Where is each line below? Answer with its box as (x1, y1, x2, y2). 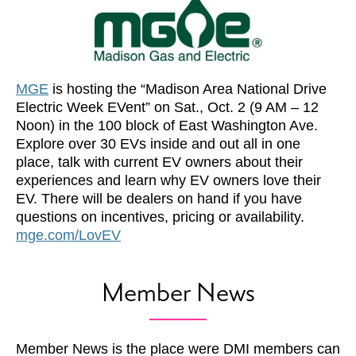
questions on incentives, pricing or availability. (16, 209, 304, 226)
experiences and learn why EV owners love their (16, 172, 321, 189)
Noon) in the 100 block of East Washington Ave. (16, 118, 318, 134)
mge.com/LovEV (16, 227, 121, 244)
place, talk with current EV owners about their (16, 154, 303, 171)
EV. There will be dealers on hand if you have (16, 191, 302, 207)
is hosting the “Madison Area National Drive (48, 81, 327, 98)
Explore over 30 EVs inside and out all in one (16, 136, 300, 153)
